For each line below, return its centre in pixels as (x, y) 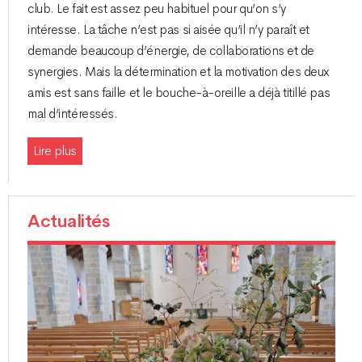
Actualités (69, 222)
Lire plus (55, 151)
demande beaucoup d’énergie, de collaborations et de (171, 51)
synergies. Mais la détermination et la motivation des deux (179, 72)
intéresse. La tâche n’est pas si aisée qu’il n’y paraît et (168, 29)
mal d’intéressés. (73, 114)
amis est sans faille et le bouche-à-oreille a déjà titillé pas (179, 93)
